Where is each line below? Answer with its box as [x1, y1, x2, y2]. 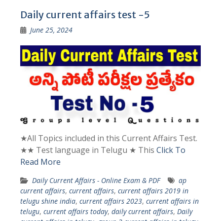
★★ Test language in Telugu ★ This [20, 145, 156, 156]
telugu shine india [20, 196, 75, 206]
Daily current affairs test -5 [20, 8, 150, 21]
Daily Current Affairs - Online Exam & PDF [32, 176, 160, 185]
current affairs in [146, 196, 199, 206]
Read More [20, 156, 61, 168]
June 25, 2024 [30, 25, 73, 35]
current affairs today [43, 207, 108, 217]
